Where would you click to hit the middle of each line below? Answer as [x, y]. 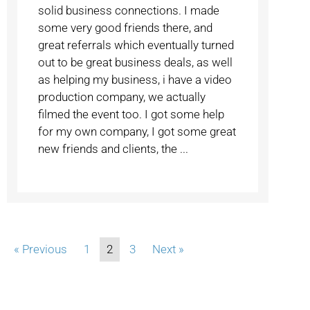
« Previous [40, 249]
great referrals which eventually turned [136, 45]
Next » [168, 249]
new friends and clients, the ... [113, 149]
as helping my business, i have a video [135, 80]
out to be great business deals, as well [136, 63]
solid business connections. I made [129, 11]
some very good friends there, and [126, 28]
